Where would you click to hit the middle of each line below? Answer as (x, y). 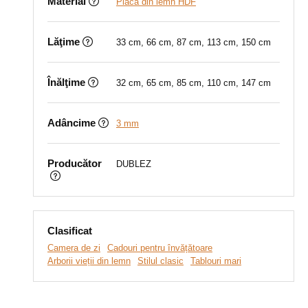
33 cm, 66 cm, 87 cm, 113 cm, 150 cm (194, 42)
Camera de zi (74, 248)
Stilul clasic (161, 261)
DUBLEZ (134, 164)
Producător (75, 163)
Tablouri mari (216, 261)
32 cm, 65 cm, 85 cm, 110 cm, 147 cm (194, 83)
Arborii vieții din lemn (89, 261)
